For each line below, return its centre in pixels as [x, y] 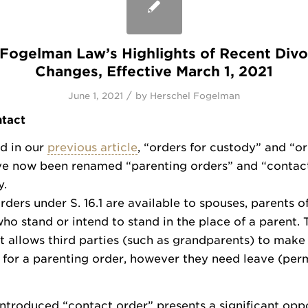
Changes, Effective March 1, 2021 [154, 71]
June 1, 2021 [96, 96]
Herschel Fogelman [195, 96]
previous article [92, 148]
